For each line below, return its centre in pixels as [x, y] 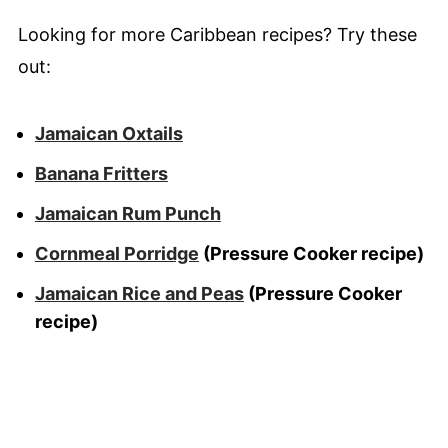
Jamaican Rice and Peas [139, 293]
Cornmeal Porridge [116, 253]
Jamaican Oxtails [108, 133]
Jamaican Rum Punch [127, 213]
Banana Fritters [101, 173]
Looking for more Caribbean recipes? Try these [217, 34]
